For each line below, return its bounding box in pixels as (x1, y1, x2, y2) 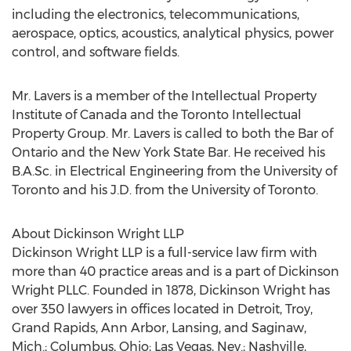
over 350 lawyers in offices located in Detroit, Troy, (12, 302, 313, 317)
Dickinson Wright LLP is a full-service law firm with (12, 245, 317, 260)
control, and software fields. (12, 45, 179, 60)
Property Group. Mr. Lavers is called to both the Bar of (12, 126, 333, 141)
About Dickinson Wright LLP (12, 226, 184, 241)
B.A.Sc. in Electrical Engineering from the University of (12, 164, 337, 179)
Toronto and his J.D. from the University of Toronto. (12, 183, 318, 197)
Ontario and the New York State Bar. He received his (12, 145, 325, 160)
